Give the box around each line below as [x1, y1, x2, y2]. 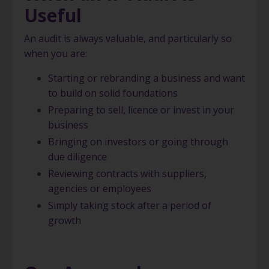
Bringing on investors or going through [48, 134, 228, 148]
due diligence [48, 150, 107, 163]
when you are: [24, 46, 87, 60]
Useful [24, 2, 82, 28]
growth [48, 214, 81, 228]
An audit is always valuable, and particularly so [24, 31, 232, 45]
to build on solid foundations [48, 86, 178, 100]
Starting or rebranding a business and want [48, 71, 245, 85]
